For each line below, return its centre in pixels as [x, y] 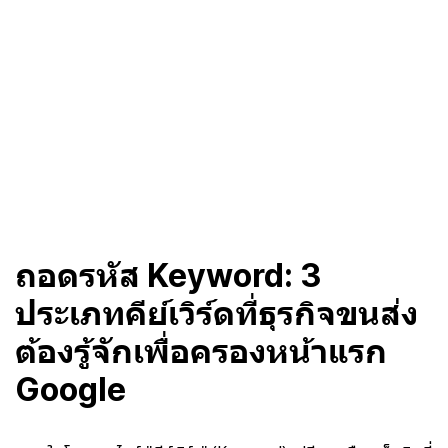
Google [70, 389]
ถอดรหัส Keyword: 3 [168, 275]
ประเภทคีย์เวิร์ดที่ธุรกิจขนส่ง [216, 313]
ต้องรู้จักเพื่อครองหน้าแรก [201, 351]
